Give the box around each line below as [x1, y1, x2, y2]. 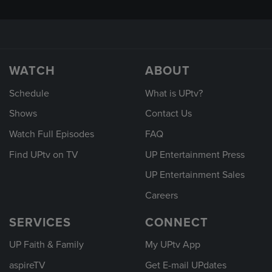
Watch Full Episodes [9, 127, 94, 140]
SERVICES [9, 215, 71, 230]
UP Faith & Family [9, 239, 84, 251]
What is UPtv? [145, 87, 203, 100]
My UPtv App [145, 239, 200, 251]
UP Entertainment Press [145, 148, 245, 161]
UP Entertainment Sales [145, 169, 245, 182]
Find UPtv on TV [9, 148, 78, 161]
